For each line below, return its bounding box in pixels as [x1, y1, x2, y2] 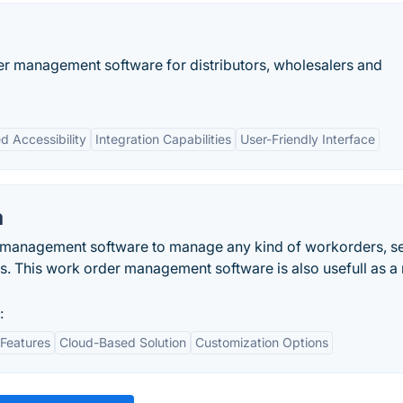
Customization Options [195, 335, 328, 350]
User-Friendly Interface [240, 131, 375, 147]
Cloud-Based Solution [59, 335, 186, 350]
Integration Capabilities [95, 131, 231, 147]
